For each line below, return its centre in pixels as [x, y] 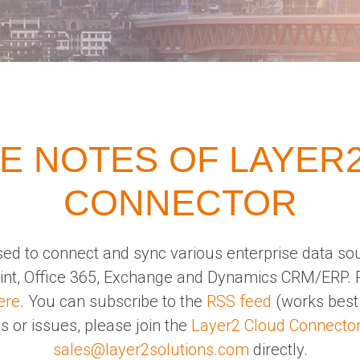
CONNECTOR [180, 203]
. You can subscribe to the [113, 301]
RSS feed [239, 301]
